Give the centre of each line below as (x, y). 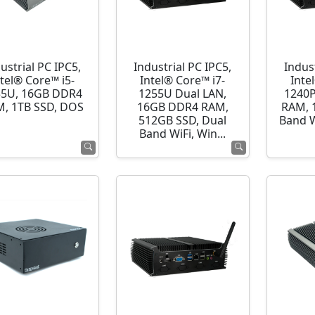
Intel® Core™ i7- (183, 81)
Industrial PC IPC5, (183, 67)
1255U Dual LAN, (183, 94)
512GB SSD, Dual (183, 121)
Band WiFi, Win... (183, 134)
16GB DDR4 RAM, (182, 107)
